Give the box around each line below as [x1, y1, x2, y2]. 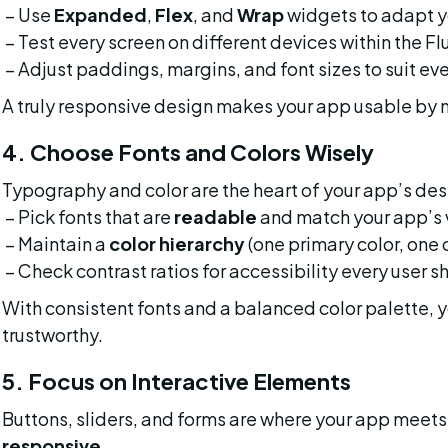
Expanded [53, 3, 147, 26]
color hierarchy [108, 232, 245, 255]
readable [173, 205, 257, 228]
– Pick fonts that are [4, 205, 174, 228]
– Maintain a [4, 232, 109, 255]
